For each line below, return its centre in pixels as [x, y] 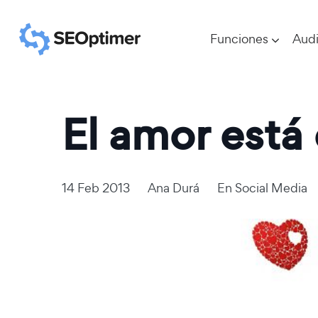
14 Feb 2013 [96, 187]
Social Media [271, 187]
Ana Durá [174, 187]
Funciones [239, 39]
